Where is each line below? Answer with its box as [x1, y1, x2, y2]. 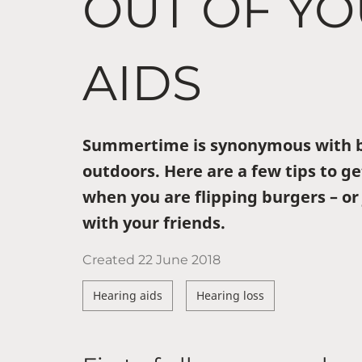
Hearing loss [196, 288, 264, 303]
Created [82, 252, 138, 267]
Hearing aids [93, 288, 162, 303]
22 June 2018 [138, 252, 221, 267]
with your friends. [82, 212, 225, 234]
